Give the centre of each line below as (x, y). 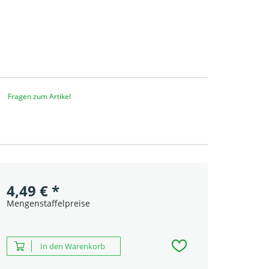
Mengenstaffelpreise (48, 204)
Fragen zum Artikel (39, 97)
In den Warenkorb (72, 246)
